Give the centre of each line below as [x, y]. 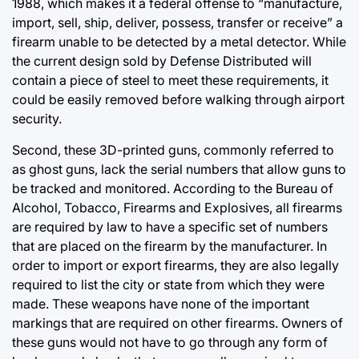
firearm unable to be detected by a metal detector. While [179, 41]
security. [37, 118]
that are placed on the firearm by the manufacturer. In [169, 246]
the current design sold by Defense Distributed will [162, 61]
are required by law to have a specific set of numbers [170, 226]
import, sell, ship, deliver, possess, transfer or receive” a [177, 22]
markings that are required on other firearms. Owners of [177, 323]
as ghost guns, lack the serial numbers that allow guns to [179, 169]
